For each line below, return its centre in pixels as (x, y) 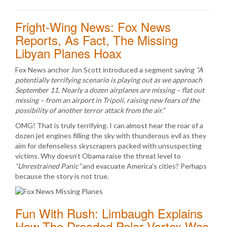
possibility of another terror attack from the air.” (90, 110)
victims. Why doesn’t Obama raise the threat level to (98, 156)
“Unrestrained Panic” (48, 166)
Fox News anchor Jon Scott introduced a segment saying (106, 70)
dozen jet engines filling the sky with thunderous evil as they (111, 136)
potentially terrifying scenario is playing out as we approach (109, 80)
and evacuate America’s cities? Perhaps (144, 166)
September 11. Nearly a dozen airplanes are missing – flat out (110, 90)
